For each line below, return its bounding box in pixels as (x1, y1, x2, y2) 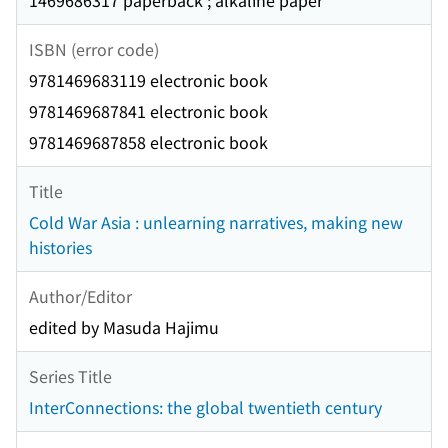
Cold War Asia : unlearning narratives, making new (29, 210, 403, 235)
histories (29, 235, 92, 260)
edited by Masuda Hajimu (29, 315, 219, 340)
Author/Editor (29, 283, 132, 308)
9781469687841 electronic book (29, 99, 268, 124)
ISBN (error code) (29, 36, 159, 61)
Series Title (29, 363, 112, 388)
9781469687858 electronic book (29, 130, 268, 155)
